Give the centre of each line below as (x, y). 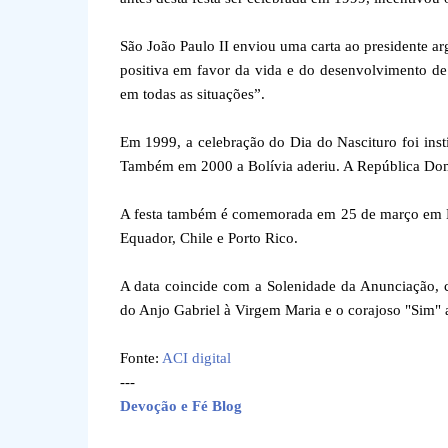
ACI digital (196, 358)
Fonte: (140, 358)
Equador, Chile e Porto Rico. (208, 238)
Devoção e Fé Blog (180, 406)
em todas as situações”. (192, 94)
